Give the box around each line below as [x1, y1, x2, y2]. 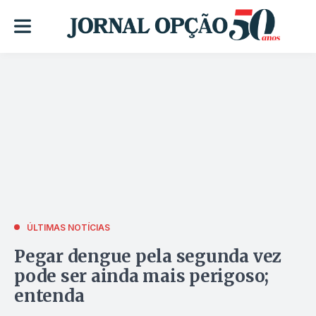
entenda [14, 284, 85, 307]
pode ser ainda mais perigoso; [14, 265, 269, 287]
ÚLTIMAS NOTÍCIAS [27, 221, 110, 233]
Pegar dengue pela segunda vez [14, 245, 282, 267]
